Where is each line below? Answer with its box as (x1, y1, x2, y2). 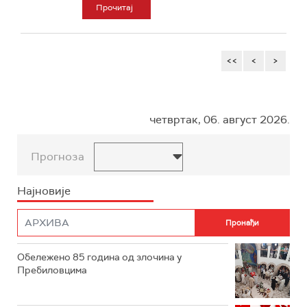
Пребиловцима (17, 264, 87, 276)
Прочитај (96, 2, 133, 13)
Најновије (17, 184, 71, 198)
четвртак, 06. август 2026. (149, 112, 290, 127)
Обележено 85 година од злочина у (17, 251, 182, 263)
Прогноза (31, 149, 84, 164)
